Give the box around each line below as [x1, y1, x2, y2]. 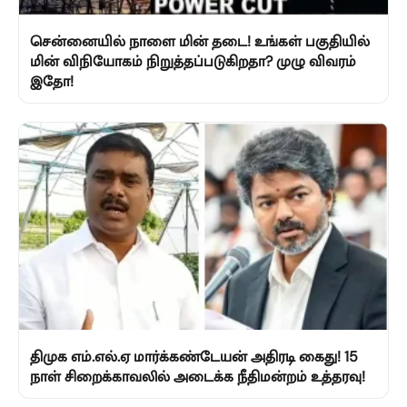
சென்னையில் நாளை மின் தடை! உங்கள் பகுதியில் [30, 31, 370, 51]
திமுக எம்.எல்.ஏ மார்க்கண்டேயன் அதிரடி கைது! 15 [30, 347, 358, 367]
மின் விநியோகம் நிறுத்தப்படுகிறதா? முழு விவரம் [30, 51, 356, 71]
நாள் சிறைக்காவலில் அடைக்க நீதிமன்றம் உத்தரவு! [30, 367, 365, 387]
